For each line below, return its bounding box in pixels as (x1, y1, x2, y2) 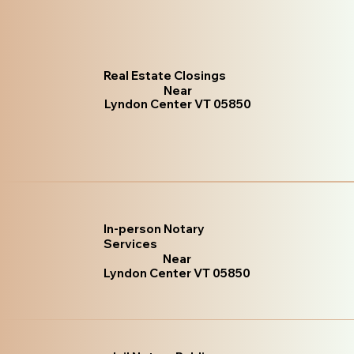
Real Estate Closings (104, 68, 227, 84)
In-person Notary (103, 221, 205, 237)
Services (103, 236, 157, 252)
